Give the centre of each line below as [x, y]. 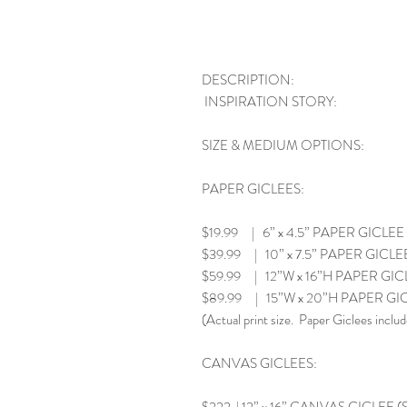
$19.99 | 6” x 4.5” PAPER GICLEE [303, 233]
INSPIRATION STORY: [269, 102]
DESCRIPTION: [248, 80]
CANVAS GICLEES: [259, 363]
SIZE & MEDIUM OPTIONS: [283, 145]
